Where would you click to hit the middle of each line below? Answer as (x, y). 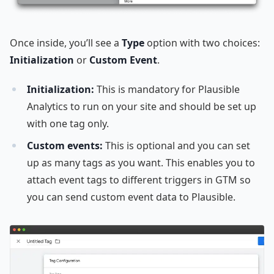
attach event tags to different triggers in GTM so (139, 180)
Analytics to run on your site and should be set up (142, 106)
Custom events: (65, 145)
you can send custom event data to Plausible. (131, 197)
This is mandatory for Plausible (167, 89)
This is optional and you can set (176, 145)
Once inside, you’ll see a (66, 43)
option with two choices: (202, 43)
